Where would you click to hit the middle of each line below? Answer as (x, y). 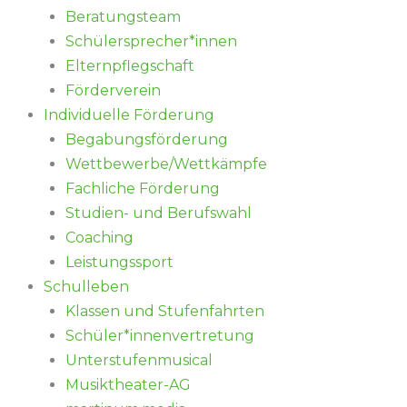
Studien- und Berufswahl (159, 213)
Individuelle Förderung (129, 115)
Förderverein (113, 91)
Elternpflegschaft (130, 66)
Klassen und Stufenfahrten (165, 312)
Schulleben (86, 287)
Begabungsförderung (147, 140)
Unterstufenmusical (139, 361)
